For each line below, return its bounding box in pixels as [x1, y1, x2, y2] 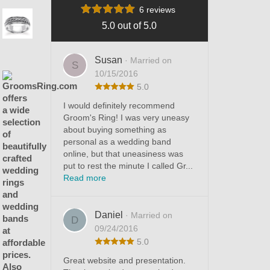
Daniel [94, 210, 125, 221]
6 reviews [139, 5, 176, 15]
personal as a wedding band [63, 137, 171, 147]
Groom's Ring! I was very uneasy [63, 113, 189, 123]
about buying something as [63, 125, 166, 135]
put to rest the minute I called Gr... [63, 161, 193, 171]
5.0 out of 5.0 [102, 20, 157, 31]
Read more [63, 173, 106, 183]
